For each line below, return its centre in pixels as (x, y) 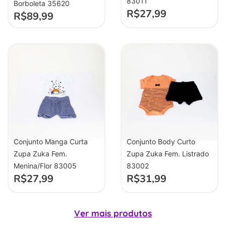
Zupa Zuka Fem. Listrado (168, 154)
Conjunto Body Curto (161, 142)
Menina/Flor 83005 (45, 166)
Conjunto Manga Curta (51, 142)
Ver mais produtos (113, 213)
